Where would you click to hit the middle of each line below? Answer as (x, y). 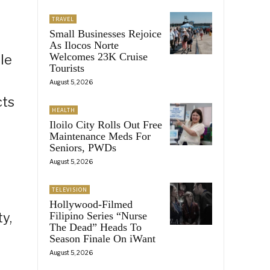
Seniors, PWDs (83, 147)
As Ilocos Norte (84, 45)
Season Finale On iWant (102, 238)
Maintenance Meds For (100, 136)
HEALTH (64, 110)
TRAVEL (63, 19)
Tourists (67, 68)
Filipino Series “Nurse (98, 215)
